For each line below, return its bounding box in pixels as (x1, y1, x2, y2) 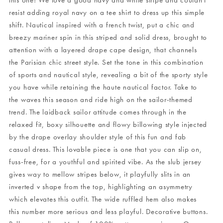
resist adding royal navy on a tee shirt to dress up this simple (8, 7, 205, 17)
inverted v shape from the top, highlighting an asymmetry (8, 182, 193, 192)
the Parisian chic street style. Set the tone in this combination (8, 57, 204, 67)
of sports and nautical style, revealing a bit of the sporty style (8, 70, 208, 80)
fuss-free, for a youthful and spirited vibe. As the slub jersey (8, 157, 202, 167)
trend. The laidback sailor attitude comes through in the (8, 107, 187, 117)
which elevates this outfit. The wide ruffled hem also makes (8, 194, 197, 204)
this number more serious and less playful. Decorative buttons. (8, 207, 208, 217)
